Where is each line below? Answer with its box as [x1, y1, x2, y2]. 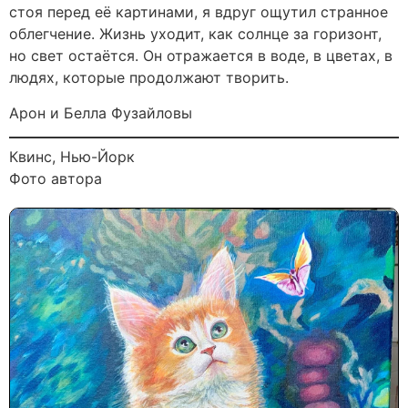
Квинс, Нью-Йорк [9, 148, 135, 167]
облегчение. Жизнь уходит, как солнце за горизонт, [9, 25, 382, 44]
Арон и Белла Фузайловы [9, 103, 192, 122]
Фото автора [9, 169, 102, 189]
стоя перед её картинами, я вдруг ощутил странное [9, 3, 388, 22]
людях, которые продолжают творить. [9, 68, 289, 87]
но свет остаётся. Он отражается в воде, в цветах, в [9, 46, 393, 66]
